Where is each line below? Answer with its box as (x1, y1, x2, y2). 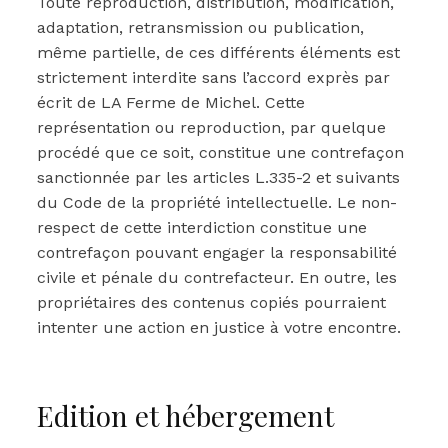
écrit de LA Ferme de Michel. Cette (37, 93, 305, 112)
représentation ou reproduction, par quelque (37, 118, 386, 137)
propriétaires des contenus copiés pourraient (37, 293, 386, 312)
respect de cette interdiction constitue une (37, 218, 367, 237)
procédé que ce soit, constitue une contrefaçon (37, 143, 404, 162)
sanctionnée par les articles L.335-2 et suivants (37, 168, 400, 187)
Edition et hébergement (37, 397, 334, 434)
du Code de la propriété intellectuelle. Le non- (37, 193, 397, 212)
